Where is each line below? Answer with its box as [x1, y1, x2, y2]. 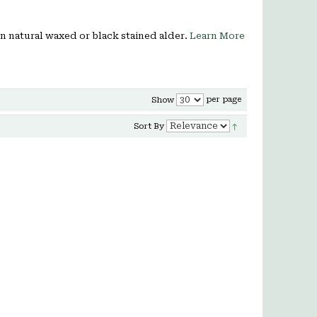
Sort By [133, 122, 164, 131]
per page [203, 95, 241, 105]
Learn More [190, 30, 245, 41]
